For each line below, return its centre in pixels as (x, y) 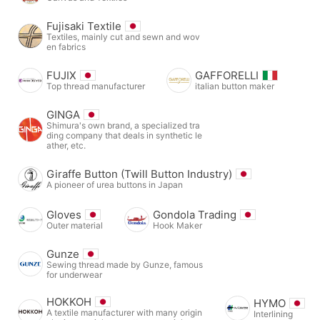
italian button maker (235, 86)
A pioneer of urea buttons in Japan (115, 184)
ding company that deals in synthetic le (124, 135)
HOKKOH (69, 301)
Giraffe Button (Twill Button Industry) (139, 174)
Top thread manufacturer (96, 86)
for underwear (74, 274)
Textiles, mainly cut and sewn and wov (123, 36)
